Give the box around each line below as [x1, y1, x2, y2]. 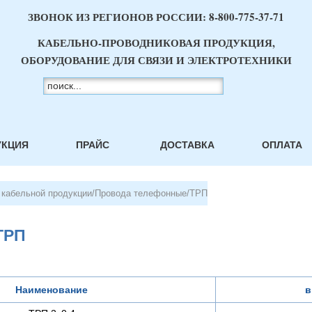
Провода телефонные [95, 188, 187, 198]
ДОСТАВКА [159, 139, 214, 150]
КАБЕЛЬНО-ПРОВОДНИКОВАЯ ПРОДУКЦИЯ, [37, 35, 275, 50]
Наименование [15, 284, 88, 295]
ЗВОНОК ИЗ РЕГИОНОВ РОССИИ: [28, 9, 209, 24]
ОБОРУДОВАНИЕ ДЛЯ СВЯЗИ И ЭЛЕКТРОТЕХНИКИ [20, 52, 292, 68]
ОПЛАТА [261, 139, 302, 150]
